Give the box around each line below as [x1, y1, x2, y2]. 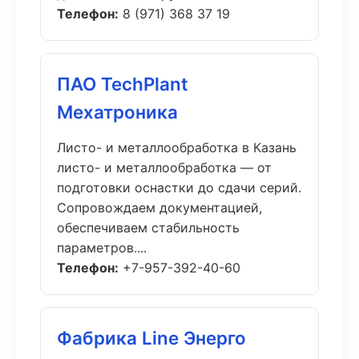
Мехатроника [57, 101, 178, 123]
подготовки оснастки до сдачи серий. [57, 179, 301, 196]
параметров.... [57, 240, 147, 256]
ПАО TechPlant [57, 73, 188, 95]
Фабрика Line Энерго [57, 327, 246, 349]
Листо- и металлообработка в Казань [57, 139, 296, 155]
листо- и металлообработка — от [57, 159, 272, 175]
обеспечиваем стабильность [57, 220, 240, 236]
